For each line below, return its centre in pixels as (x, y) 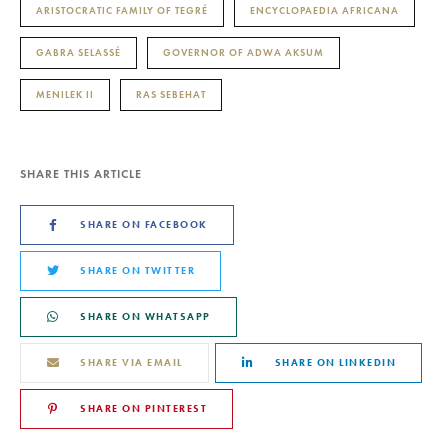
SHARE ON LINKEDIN (335, 362)
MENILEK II (65, 94)
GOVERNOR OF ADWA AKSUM (243, 52)
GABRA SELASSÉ (78, 52)
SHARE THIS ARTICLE (81, 173)
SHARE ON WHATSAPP (145, 316)
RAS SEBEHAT (171, 94)
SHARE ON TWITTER (137, 270)
